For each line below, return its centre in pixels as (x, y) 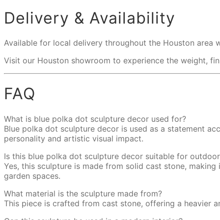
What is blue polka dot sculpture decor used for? (95, 119)
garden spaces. (32, 176)
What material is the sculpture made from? (83, 193)
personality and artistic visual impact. (74, 138)
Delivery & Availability (90, 18)
